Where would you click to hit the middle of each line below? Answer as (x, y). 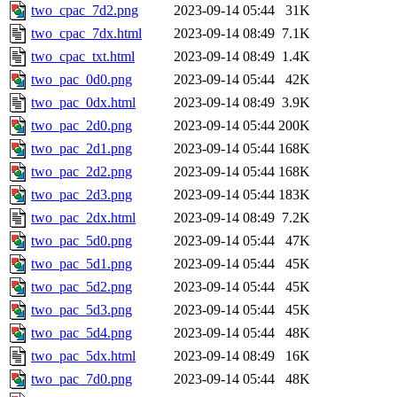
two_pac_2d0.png (82, 126)
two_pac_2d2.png (82, 172)
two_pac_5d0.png (82, 241)
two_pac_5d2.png (82, 287)
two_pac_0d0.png (82, 80)
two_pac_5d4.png (82, 333)
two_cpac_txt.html (83, 57)
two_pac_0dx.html (83, 103)
